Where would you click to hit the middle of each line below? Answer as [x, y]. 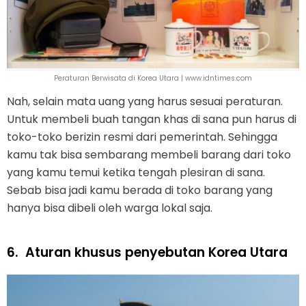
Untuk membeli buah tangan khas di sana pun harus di [152, 119]
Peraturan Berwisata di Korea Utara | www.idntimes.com [153, 78]
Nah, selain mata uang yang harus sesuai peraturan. [145, 101]
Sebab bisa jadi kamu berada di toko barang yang [140, 190]
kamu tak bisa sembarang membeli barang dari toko [149, 154]
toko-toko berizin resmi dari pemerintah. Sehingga [142, 137]
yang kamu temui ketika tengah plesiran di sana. [136, 172]
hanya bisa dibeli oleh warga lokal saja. [110, 208]
